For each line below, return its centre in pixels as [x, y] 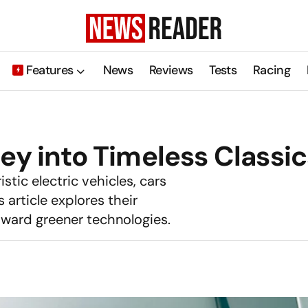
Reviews [171, 70]
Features [49, 70]
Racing [271, 70]
